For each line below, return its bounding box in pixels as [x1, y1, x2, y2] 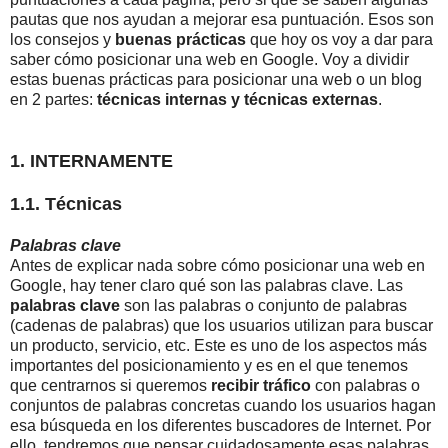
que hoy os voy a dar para [246, 31, 433, 49]
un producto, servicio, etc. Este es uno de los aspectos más [10, 337, 427, 355]
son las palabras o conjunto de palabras [120, 297, 407, 315]
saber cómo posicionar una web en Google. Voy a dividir [10, 51, 409, 69]
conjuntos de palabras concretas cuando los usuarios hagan [10, 397, 436, 415]
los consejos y [10, 31, 115, 49]
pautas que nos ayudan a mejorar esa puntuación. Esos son [10, 11, 434, 29]
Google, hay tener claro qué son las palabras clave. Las [10, 277, 403, 295]
